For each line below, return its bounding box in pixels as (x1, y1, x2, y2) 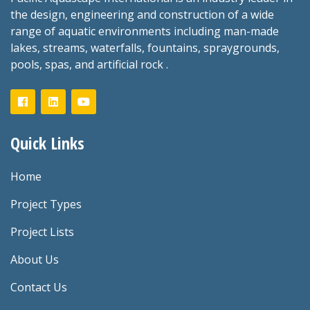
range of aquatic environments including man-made (10, 23, 279, 39)
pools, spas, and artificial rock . (10, 56, 168, 72)
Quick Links (10, 131, 84, 154)
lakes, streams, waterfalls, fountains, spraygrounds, (10, 39, 280, 55)
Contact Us (10, 279, 67, 295)
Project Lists (10, 224, 74, 239)
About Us (10, 251, 59, 267)
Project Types (10, 196, 82, 212)
